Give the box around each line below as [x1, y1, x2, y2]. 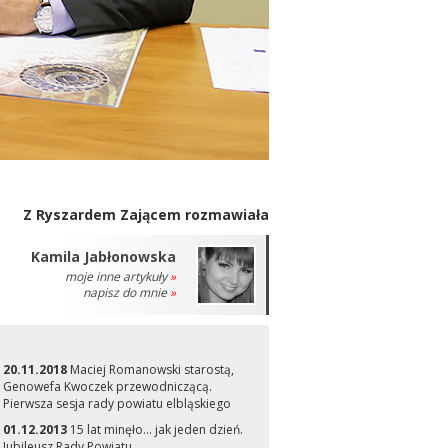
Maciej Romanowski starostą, [66, 361, 234, 378]
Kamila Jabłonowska [30, 247, 176, 266]
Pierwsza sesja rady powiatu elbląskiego [2, 395, 231, 412]
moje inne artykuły [64, 268, 170, 285]
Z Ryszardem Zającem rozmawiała [22, 205, 269, 224]
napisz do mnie [82, 284, 170, 301]
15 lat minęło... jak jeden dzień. [66, 421, 243, 438]
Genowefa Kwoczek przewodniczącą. [2, 378, 212, 395]
